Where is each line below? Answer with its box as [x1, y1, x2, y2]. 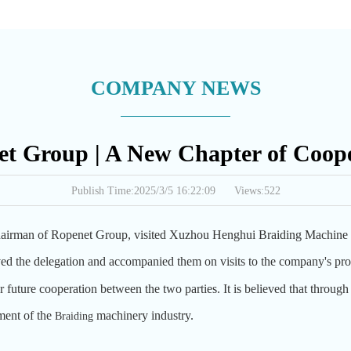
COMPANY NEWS [90, 77, 261, 100]
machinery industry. [96, 309, 194, 322]
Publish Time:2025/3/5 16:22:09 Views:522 [71, 185, 280, 197]
